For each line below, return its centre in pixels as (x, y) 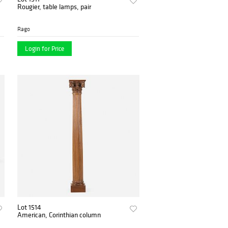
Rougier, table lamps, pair (54, 6)
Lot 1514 (30, 207)
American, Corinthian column (59, 215)
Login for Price (45, 48)
